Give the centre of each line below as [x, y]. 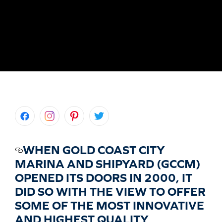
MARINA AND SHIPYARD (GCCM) [108, 164]
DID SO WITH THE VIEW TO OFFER [110, 192]
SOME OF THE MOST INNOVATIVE [110, 205]
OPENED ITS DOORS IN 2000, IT [104, 178]
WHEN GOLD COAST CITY [94, 150]
